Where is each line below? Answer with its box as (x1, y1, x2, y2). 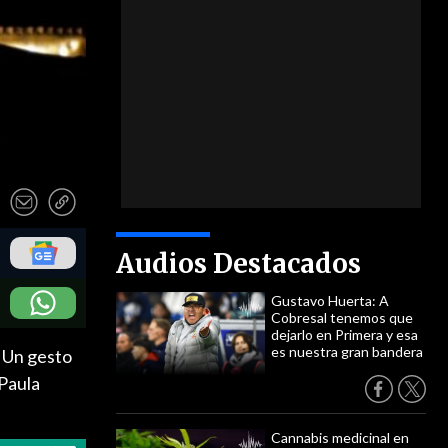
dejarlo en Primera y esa (271, 326, 418, 343)
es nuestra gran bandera (271, 343, 423, 360)
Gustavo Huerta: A (271, 292, 389, 309)
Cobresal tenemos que (271, 309, 413, 326)
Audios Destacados (116, 247, 361, 280)
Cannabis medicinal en (271, 429, 409, 446)
